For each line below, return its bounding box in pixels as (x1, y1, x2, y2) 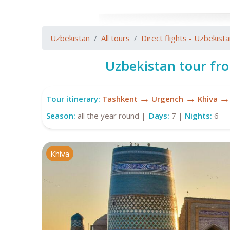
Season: (46, 110, 75, 121)
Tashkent (102, 93, 138, 104)
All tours (101, 33, 130, 43)
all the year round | (75, 110, 148, 121)
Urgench (151, 93, 184, 104)
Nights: (185, 110, 214, 121)
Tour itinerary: (46, 93, 100, 104)
